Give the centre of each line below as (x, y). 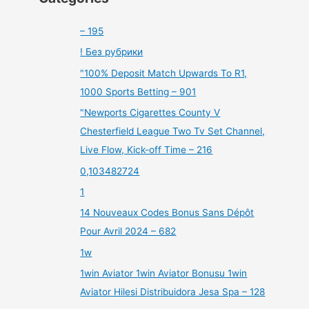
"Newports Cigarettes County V (150, 113)
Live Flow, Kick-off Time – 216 (147, 150)
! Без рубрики (112, 52)
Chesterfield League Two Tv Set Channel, (173, 131)
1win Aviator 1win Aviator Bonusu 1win (164, 273)
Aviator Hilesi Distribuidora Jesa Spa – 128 (173, 292)
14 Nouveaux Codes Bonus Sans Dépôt (167, 213)
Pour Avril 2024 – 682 (128, 231)
